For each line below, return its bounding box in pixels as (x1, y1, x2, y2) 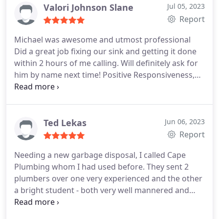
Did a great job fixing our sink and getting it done (14, 45, 197, 57)
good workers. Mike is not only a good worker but (14, 196, 200, 207)
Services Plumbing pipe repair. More (14, 92, 147, 104)
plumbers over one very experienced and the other (14, 173, 202, 184)
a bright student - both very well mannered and (14, 184, 189, 196)
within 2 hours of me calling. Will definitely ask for (14, 57, 198, 68)
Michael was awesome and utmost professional (14, 34, 191, 45)
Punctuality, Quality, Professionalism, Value (14, 81, 173, 92)
